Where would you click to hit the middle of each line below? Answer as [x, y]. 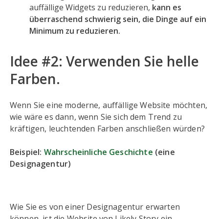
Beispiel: [27, 152]
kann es [166, 8]
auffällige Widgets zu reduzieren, [90, 8]
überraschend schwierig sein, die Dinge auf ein [118, 19]
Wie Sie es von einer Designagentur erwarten [95, 207]
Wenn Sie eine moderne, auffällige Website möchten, [109, 105]
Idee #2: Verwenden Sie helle [104, 61]
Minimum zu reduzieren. [75, 31]
